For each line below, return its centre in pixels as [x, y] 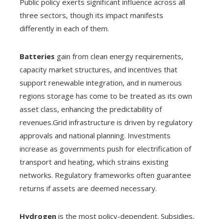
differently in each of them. [64, 28]
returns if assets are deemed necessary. [88, 188]
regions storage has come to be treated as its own [106, 96]
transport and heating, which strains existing [94, 162]
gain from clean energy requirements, [119, 56]
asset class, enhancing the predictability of [91, 109]
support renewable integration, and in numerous [101, 82]
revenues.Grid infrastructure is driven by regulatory [106, 122]
